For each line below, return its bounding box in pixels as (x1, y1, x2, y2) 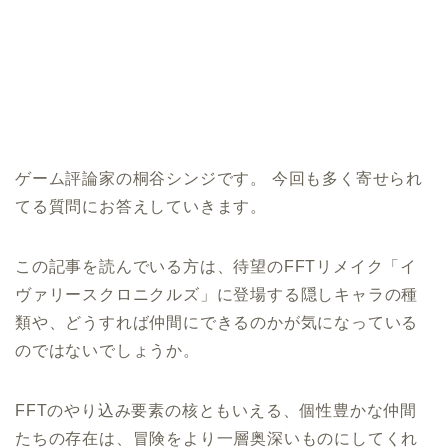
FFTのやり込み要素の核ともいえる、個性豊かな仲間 (15, 402, 418, 420)
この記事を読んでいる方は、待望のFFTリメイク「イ (15, 258, 417, 276)
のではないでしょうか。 (15, 342, 200, 360)
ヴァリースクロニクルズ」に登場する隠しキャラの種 (15, 286, 419, 304)
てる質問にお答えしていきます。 (15, 198, 267, 216)
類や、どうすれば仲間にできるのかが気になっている (15, 314, 419, 332)
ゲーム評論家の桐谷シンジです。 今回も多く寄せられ (15, 170, 423, 188)
